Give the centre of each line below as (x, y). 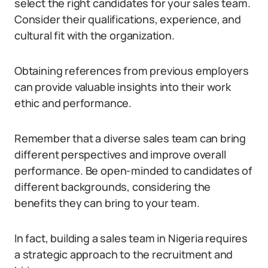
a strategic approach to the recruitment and (124, 254)
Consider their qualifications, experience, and (128, 19)
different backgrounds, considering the (113, 187)
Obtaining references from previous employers (132, 71)
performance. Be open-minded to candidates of (134, 170)
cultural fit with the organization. (95, 35)
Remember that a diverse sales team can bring (130, 138)
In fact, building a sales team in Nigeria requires (131, 238)
